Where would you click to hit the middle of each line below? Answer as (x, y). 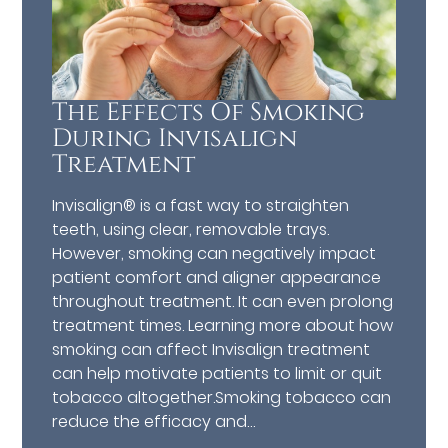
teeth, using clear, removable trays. (191, 229)
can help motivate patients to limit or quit (217, 373)
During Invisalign (175, 138)
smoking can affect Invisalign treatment (211, 349)
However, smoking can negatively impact (214, 253)
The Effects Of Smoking (209, 112)
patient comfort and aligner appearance (217, 277)
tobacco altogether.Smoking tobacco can (222, 397)
